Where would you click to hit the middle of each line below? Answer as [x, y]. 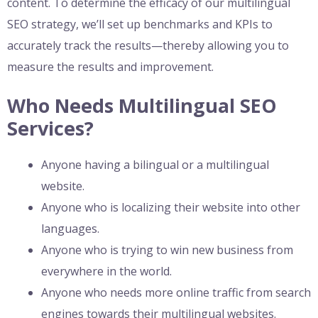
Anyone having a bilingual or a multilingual [155, 164]
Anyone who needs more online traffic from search [176, 292]
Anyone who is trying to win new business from [167, 250]
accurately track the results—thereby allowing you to [148, 45]
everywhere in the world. [106, 271]
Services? [50, 128]
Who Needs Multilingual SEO [142, 105]
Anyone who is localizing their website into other [171, 207]
